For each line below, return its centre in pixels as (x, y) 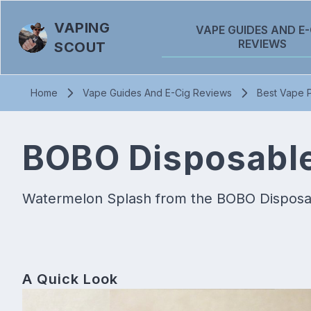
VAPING (82, 28)
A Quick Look (70, 279)
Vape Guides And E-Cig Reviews (157, 93)
